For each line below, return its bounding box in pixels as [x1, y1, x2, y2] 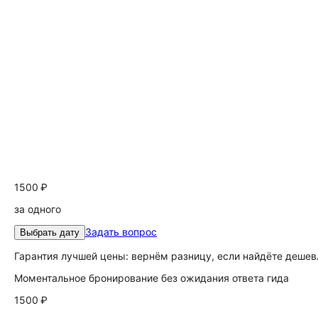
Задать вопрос [85, 226, 157, 238]
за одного [14, 203, 61, 215]
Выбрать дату [20, 227, 79, 238]
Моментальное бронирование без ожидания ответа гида [14, 272, 289, 284]
